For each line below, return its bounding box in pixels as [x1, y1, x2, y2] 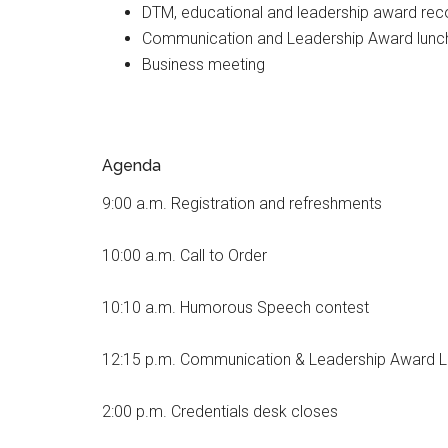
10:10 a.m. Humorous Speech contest [102, 298, 369, 317]
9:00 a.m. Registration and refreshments [102, 194, 382, 213]
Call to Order [180, 246, 267, 265]
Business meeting [142, 55, 265, 74]
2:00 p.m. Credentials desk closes [102, 402, 338, 421]
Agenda [102, 156, 161, 175]
